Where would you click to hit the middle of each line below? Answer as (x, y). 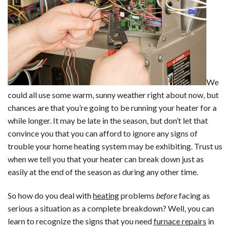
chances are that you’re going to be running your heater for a (112, 108)
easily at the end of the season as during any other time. (103, 172)
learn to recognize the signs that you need (81, 221)
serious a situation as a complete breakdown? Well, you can (111, 208)
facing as (194, 196)
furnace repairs (180, 221)
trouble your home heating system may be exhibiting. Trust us (115, 146)
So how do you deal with (50, 196)
